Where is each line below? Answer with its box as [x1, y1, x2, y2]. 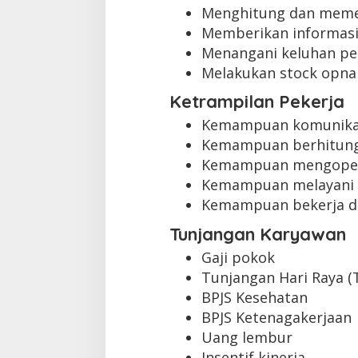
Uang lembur [201, 327, 292, 347]
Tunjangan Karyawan [169, 222, 346, 245]
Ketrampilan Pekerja [169, 90, 344, 113]
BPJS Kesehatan [201, 287, 308, 307]
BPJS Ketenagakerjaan [201, 307, 352, 327]
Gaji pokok [201, 247, 275, 267]
